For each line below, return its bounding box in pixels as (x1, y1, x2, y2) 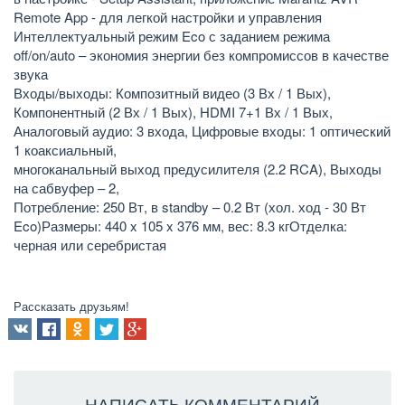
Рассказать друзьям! (14, 297, 129, 315)
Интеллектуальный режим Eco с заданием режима (14, 26, 330, 46)
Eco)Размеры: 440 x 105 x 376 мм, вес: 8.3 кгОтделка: (14, 216, 347, 236)
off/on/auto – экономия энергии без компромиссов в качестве (14, 45, 389, 65)
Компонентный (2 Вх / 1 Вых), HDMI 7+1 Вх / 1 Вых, (14, 102, 333, 122)
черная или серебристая (14, 235, 166, 255)
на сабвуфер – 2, (14, 178, 119, 198)
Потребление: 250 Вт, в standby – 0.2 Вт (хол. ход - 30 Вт (14, 197, 366, 217)
